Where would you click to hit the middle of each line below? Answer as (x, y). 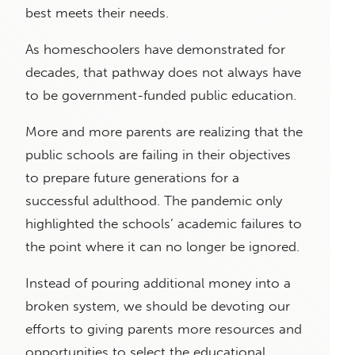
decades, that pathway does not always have (163, 72)
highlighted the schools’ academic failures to (164, 223)
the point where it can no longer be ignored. (164, 246)
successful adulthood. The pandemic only (154, 200)
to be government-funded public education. (163, 95)
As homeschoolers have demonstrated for (155, 49)
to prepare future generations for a (132, 177)
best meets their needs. (99, 12)
